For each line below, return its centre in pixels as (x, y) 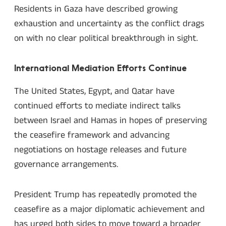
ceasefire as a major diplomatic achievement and (109, 210)
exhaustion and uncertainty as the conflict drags (109, 23)
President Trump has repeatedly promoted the (105, 195)
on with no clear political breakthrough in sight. (106, 38)
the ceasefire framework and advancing (92, 135)
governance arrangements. (66, 164)
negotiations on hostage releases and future (100, 150)
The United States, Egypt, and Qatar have (94, 91)
